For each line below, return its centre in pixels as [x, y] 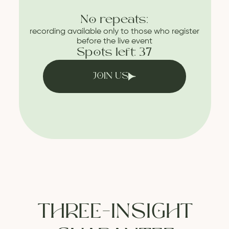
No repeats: [114, 20]
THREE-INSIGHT [115, 213]
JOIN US [110, 76]
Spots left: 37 [114, 53]
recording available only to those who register [114, 32]
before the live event [114, 41]
